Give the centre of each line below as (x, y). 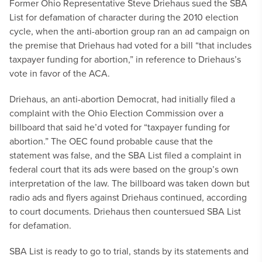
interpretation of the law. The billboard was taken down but (130, 183)
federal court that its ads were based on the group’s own (124, 169)
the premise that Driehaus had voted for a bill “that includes (130, 45)
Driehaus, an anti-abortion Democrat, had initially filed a (122, 99)
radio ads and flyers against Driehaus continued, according (128, 197)
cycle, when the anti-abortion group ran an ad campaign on (130, 31)
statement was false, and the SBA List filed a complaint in (125, 155)
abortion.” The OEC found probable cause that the (111, 141)
